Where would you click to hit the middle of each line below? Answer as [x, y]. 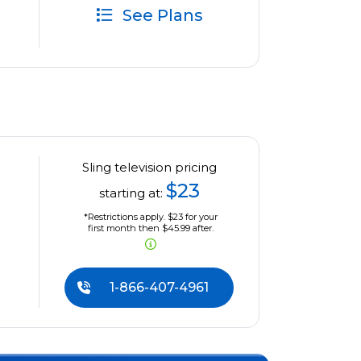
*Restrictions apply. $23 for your [150, 217]
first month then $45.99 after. [150, 228]
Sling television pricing [149, 168]
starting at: [132, 193]
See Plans [160, 16]
